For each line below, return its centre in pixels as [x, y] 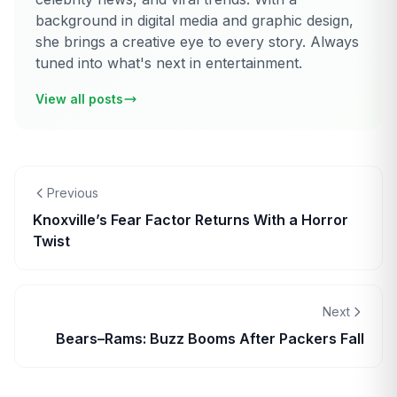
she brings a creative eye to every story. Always [197, 41]
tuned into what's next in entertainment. [169, 62]
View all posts [79, 98]
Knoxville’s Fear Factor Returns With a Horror [191, 219]
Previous [73, 192]
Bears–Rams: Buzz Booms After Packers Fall [210, 338]
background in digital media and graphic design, [195, 20]
